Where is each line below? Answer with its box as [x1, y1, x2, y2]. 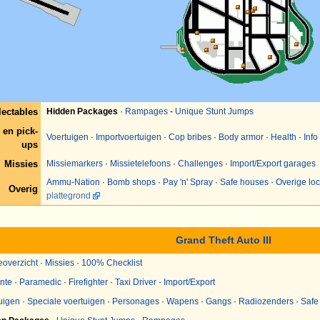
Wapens [166, 297, 199, 306]
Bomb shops [106, 177, 156, 186]
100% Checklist [81, 259, 142, 268]
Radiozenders [239, 297, 294, 306]
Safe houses [219, 177, 269, 186]
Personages [112, 297, 159, 306]
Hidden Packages [46, 106, 118, 116]
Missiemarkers [46, 159, 103, 168]
